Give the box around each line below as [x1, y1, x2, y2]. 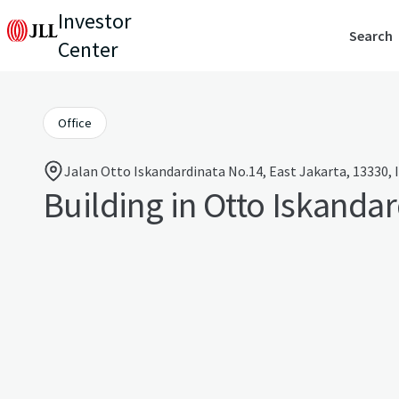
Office [58, 115, 92, 131]
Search [349, 27, 394, 45]
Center [58, 36, 118, 63]
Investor [58, 7, 131, 35]
